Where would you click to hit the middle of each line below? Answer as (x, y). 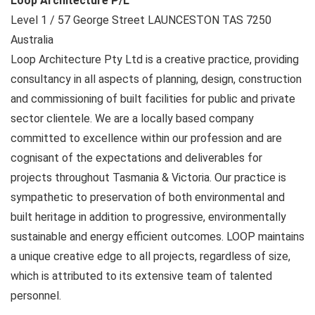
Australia (32, 40)
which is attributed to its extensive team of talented (141, 276)
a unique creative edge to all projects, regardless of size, (150, 256)
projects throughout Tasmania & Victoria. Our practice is (148, 178)
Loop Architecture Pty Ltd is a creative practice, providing (155, 59)
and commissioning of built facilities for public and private (153, 99)
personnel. (36, 296)
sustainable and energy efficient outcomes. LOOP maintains (157, 237)
